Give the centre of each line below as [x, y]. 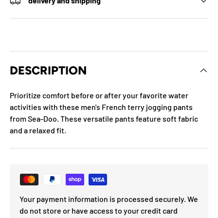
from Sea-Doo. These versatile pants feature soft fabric [104, 119]
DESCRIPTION [48, 71]
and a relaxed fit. [38, 130]
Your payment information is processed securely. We [109, 199]
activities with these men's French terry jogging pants [101, 107]
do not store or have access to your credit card [99, 211]
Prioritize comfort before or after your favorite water [99, 95]
